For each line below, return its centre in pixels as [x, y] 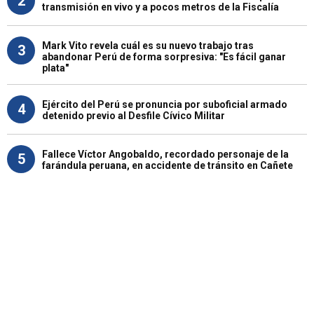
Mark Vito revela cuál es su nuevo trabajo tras [148, 45]
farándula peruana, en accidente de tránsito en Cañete [168, 165]
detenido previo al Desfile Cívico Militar [134, 115]
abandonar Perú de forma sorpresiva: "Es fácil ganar [164, 56]
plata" [55, 68]
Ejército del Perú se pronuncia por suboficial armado [165, 104]
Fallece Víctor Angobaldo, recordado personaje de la [165, 154]
